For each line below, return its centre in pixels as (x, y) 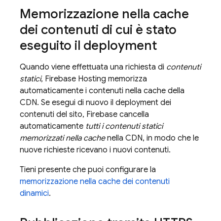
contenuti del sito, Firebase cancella (84, 114)
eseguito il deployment (88, 45)
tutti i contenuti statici (124, 126)
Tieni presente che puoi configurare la (88, 170)
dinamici (34, 193)
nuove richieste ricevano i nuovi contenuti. (95, 150)
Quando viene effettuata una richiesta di (93, 67)
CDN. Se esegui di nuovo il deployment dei (95, 103)
